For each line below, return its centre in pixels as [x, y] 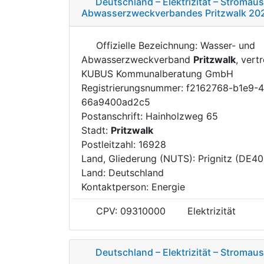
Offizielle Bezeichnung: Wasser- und [174, 45]
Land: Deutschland [123, 172]
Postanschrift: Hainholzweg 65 [150, 116]
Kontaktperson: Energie [133, 187]
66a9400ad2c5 [116, 102]
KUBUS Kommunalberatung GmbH [157, 73]
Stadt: [96, 130]
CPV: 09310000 [129, 211]
